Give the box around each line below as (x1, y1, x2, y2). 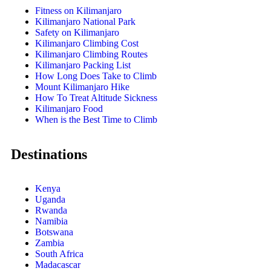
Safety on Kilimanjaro (35, 27, 119, 38)
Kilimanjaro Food (35, 103, 103, 114)
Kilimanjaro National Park (35, 16, 135, 27)
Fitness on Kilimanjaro (35, 5, 122, 16)
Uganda (35, 194, 65, 205)
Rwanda (35, 205, 67, 216)
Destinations (11, 146, 87, 163)
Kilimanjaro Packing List (35, 60, 131, 71)
